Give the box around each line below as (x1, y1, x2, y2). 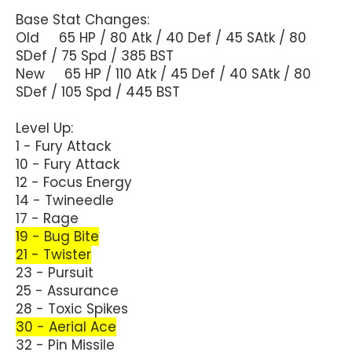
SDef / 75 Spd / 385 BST (16, 46, 174, 65)
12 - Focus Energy (16, 172, 132, 192)
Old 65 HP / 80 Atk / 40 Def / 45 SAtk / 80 (16, 27, 306, 47)
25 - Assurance (16, 280, 119, 300)
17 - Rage (16, 208, 79, 228)
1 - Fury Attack (16, 136, 111, 156)
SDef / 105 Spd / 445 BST (16, 82, 180, 101)
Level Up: (16, 118, 73, 137)
